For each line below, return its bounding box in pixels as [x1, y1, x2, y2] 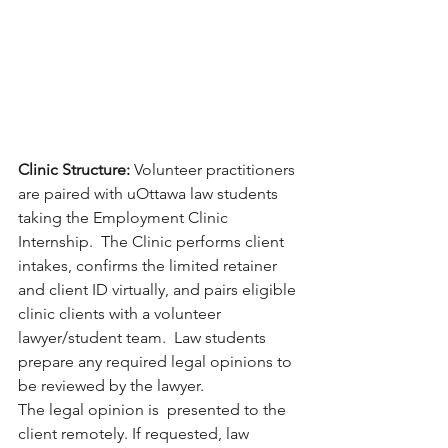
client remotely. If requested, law [18, 423, 253, 443]
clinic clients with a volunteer [18, 303, 225, 323]
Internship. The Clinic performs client [18, 231, 288, 251]
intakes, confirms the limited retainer [18, 255, 281, 275]
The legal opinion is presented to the [18, 399, 290, 419]
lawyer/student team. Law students [18, 327, 274, 347]
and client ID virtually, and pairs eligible [18, 279, 300, 299]
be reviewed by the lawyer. [18, 375, 204, 395]
